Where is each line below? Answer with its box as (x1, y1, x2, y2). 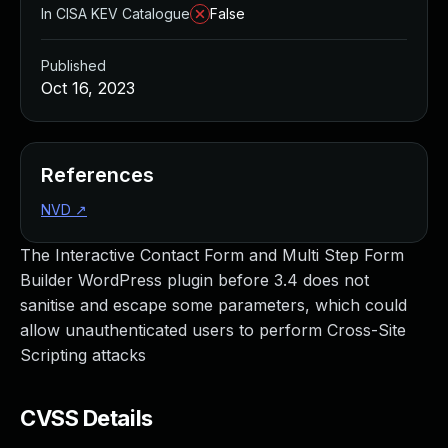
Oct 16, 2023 (41, 78, 135, 98)
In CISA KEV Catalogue (41, 5, 190, 22)
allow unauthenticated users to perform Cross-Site (20, 320, 406, 340)
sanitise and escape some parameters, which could (20, 295, 407, 315)
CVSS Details (20, 405, 153, 431)
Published (41, 57, 106, 74)
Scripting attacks (20, 345, 146, 365)
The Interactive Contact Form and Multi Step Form (20, 245, 404, 265)
